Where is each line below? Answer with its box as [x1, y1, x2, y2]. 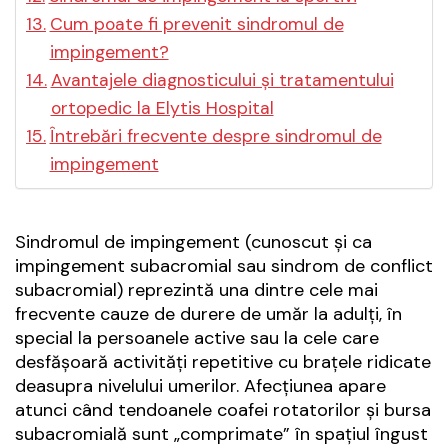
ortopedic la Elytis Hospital [50, 97, 274, 120]
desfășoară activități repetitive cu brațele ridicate [15, 350, 431, 375]
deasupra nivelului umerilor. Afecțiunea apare [15, 374, 386, 399]
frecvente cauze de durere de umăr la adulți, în [15, 302, 402, 327]
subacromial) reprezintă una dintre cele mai [15, 278, 378, 303]
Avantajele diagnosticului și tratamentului [50, 69, 394, 92]
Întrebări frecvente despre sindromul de [49, 125, 382, 148]
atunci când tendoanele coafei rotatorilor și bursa [15, 398, 431, 423]
